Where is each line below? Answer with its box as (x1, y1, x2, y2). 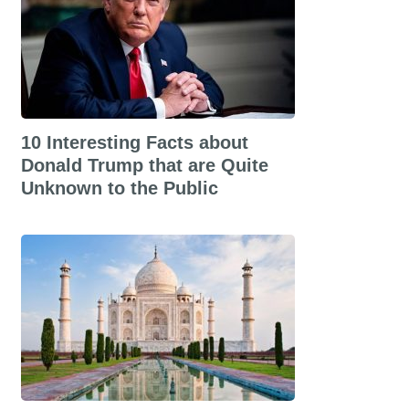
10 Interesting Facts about (20, 132, 248, 152)
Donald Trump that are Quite (20, 155, 268, 175)
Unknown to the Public (20, 178, 218, 198)
